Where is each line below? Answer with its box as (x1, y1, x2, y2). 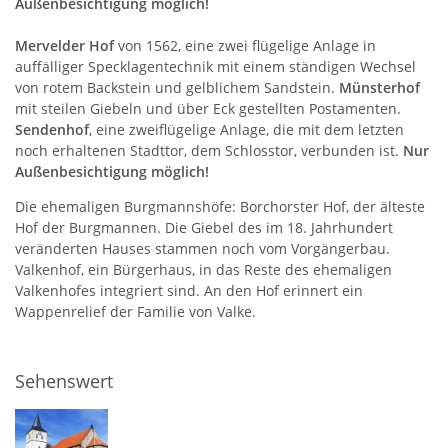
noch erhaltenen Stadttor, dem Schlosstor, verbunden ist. (15, 140, 403, 160)
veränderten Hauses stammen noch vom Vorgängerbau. (15, 238, 390, 258)
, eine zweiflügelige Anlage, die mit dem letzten (89, 119, 404, 139)
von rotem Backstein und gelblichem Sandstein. (15, 77, 339, 97)
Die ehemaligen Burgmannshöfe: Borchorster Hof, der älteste (15, 196, 425, 216)
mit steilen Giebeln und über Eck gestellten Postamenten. (15, 98, 401, 118)
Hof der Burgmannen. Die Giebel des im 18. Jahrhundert (15, 217, 393, 237)
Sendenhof (15, 119, 89, 139)
